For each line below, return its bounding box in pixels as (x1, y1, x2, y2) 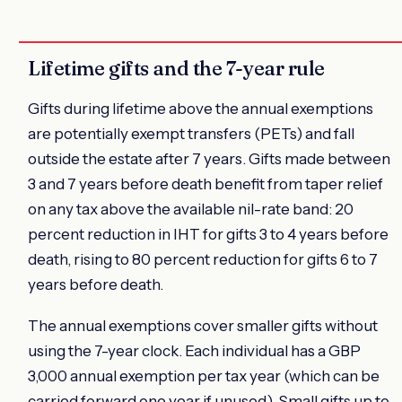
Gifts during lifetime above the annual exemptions (28, 99, 373, 118)
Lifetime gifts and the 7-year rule (28, 55, 326, 81)
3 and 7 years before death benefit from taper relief (28, 174, 383, 193)
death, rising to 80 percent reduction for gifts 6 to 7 (28, 249, 378, 268)
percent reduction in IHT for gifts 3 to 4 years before (28, 224, 389, 243)
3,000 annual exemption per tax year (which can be (28, 366, 380, 385)
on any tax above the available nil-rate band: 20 (28, 199, 354, 218)
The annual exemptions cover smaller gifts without (28, 316, 378, 335)
